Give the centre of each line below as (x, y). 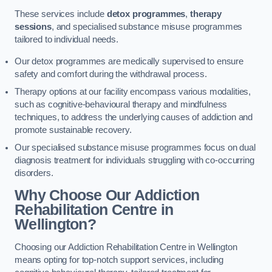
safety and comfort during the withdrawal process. (111, 74)
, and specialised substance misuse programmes (147, 27)
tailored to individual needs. (66, 40)
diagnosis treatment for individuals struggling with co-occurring (134, 160)
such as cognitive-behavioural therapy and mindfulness (121, 104)
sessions (33, 27)
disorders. (34, 173)
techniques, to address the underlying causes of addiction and (134, 117)
